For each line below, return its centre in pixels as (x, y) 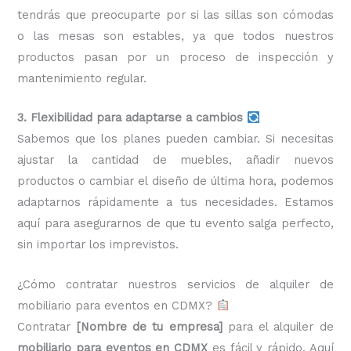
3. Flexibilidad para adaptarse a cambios (130, 118)
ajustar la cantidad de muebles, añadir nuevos (175, 160)
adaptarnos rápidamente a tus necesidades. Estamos (175, 203)
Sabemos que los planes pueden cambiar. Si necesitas (175, 139)
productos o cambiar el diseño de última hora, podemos (175, 181)
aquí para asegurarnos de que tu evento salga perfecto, (175, 224)
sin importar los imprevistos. (98, 245)
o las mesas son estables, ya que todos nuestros (175, 36)
